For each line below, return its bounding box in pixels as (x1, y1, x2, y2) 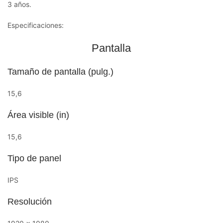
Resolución (7, 196, 52, 207)
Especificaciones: (7, 20, 64, 29)
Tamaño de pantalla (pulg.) (7, 66, 113, 77)
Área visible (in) (7, 110, 69, 120)
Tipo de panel (7, 153, 61, 163)
